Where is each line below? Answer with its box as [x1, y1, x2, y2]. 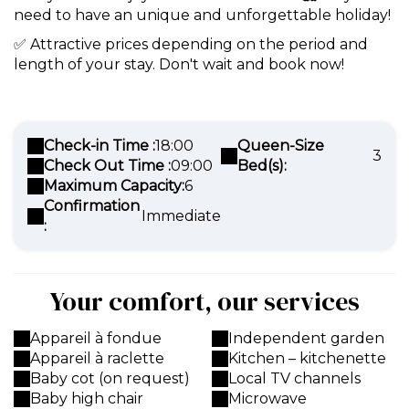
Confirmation [44, 197, 140, 215]
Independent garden [228, 330, 384, 347]
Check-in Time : [44, 137, 155, 154]
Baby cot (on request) [30, 370, 190, 387]
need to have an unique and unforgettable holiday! [14, 6, 391, 24]
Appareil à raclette [30, 350, 164, 367]
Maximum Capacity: [44, 177, 184, 194]
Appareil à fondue [30, 330, 162, 347]
